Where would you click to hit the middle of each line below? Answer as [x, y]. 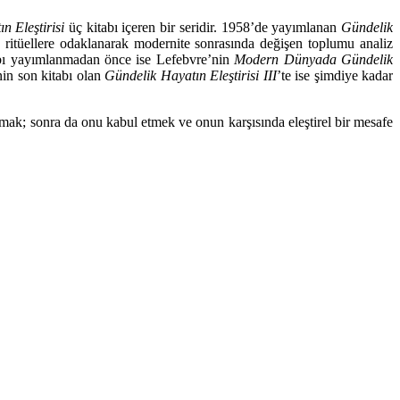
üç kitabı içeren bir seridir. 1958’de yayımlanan [205, 27]
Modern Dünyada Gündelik [314, 59]
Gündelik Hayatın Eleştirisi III [191, 75]
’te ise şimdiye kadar [334, 75]
